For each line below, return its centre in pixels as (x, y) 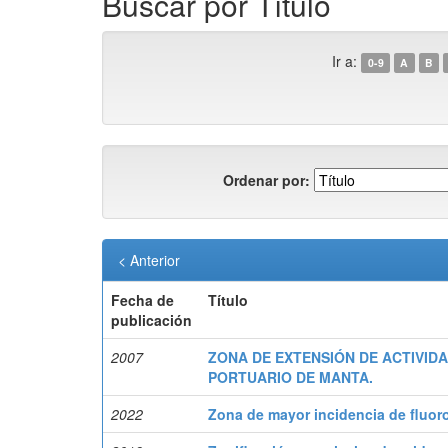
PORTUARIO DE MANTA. (290, 377)
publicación (151, 320)
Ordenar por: (266, 179)
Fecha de (142, 300)
